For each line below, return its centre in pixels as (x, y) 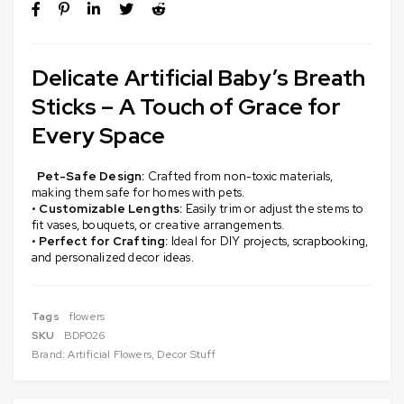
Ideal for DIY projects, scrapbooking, (268, 241)
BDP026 (84, 335)
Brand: (50, 354)
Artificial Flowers (110, 354)
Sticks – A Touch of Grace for (186, 106)
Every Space (99, 135)
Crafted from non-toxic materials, (239, 176)
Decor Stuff (187, 354)
